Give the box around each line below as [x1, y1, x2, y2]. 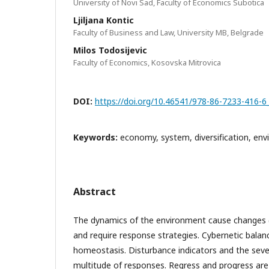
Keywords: [73, 131, 120, 143]
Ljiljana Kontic [73, 14, 134, 26]
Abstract [73, 184, 116, 198]
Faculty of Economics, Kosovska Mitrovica [73, 56, 221, 68]
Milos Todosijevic [73, 44, 147, 56]
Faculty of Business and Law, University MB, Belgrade [73, 26, 264, 38]
